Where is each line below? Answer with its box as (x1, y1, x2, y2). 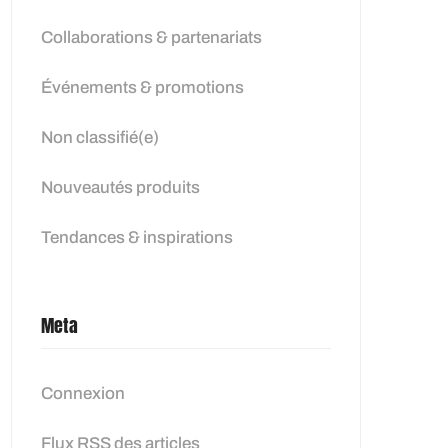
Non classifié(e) (41, 128, 159, 147)
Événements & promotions (41, 78, 244, 97)
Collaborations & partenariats (41, 28, 262, 47)
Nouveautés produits (41, 178, 200, 197)
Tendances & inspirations (41, 228, 233, 247)
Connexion (41, 384, 125, 403)
